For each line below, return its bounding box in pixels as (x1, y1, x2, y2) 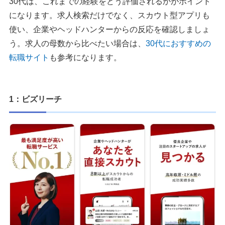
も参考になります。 (49, 53, 122, 62)
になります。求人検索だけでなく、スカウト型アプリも (9, 11, 210, 20)
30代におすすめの (146, 39, 211, 48)
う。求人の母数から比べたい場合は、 (9, 39, 146, 48)
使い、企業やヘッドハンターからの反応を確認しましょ (9, 25, 210, 34)
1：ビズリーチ (9, 94, 62, 103)
